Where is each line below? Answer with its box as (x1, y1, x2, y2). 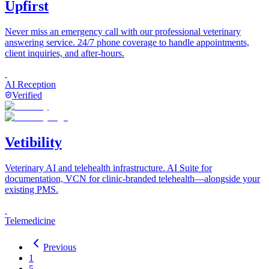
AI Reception (5, 79, 56, 89)
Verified (12, 89, 42, 100)
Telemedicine (5, 215, 55, 226)
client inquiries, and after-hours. (5, 47, 124, 58)
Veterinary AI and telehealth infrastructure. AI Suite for (5, 162, 212, 173)
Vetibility (5, 134, 62, 150)
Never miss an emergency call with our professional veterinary (5, 26, 241, 37)
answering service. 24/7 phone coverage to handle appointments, (5, 37, 249, 47)
